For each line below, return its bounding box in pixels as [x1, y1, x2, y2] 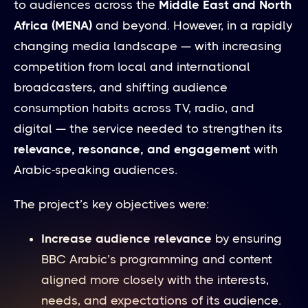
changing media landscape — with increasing [14, 38, 282, 53]
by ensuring [212, 231, 282, 245]
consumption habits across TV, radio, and [14, 100, 254, 115]
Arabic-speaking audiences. [14, 162, 177, 177]
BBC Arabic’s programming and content [41, 252, 272, 266]
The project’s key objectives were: [14, 197, 209, 211]
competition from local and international [14, 59, 250, 74]
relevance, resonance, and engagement [14, 142, 250, 156]
